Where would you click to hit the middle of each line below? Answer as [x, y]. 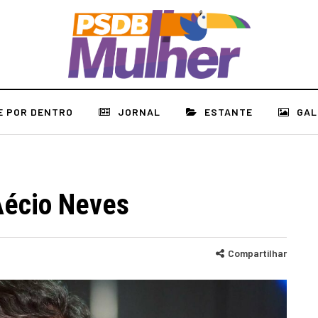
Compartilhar [257, 253]
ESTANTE [229, 112]
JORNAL [139, 112]
